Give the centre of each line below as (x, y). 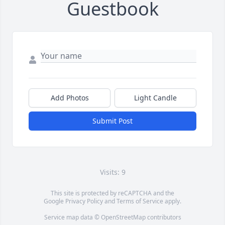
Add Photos (70, 98)
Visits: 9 (113, 172)
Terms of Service (140, 201)
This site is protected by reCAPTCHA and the (113, 193)
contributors (163, 217)
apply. (172, 201)
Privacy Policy (84, 201)
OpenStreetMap (123, 217)
